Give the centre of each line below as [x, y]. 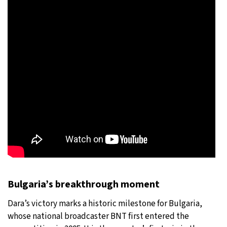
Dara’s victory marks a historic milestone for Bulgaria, [105, 203]
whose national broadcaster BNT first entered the [98, 216]
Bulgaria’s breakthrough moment [84, 184]
